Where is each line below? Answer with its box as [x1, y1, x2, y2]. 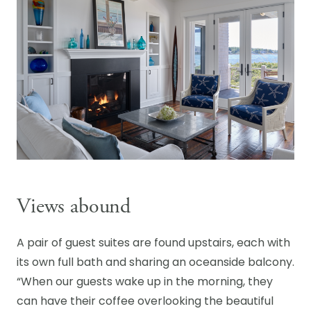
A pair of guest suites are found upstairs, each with [17, 238, 290, 249]
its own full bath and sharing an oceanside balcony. [17, 258, 294, 269]
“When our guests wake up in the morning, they [17, 277, 273, 288]
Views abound [17, 193, 131, 220]
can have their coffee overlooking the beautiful [17, 296, 274, 308]
